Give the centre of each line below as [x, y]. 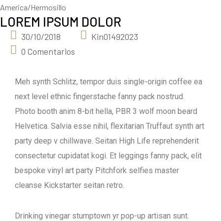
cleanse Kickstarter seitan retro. [70, 185]
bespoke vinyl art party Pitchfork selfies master [97, 170]
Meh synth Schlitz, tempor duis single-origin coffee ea [109, 82]
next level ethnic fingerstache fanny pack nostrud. [100, 96]
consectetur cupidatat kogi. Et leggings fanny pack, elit [108, 156]
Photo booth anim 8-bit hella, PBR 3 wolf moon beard [106, 111]
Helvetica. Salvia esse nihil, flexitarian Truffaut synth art [110, 126]
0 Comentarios [48, 51]
